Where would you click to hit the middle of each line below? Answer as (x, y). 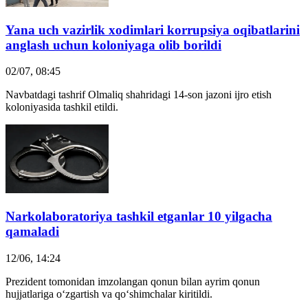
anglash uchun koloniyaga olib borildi (113, 45)
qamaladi (32, 232)
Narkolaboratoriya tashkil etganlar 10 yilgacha (139, 217)
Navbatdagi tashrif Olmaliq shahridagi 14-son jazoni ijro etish (139, 95)
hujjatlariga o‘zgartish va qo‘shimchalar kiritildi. (109, 294)
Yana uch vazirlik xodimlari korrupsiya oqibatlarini (153, 30)
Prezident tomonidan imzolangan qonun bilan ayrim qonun (133, 281)
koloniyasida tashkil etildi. (62, 107)
